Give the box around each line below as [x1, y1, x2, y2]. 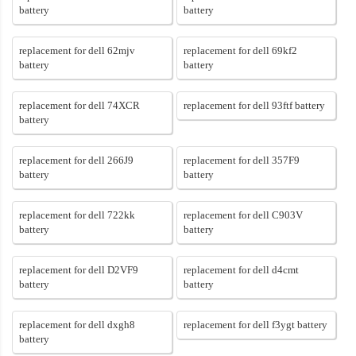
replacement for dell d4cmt [183, 264, 299, 277]
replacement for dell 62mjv [19, 44, 135, 57]
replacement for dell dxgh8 [19, 319, 135, 331]
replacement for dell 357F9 [183, 154, 300, 167]
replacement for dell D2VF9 [19, 264, 138, 277]
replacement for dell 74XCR [19, 99, 140, 112]
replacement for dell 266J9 [19, 154, 133, 167]
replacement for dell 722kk [19, 209, 135, 222]
